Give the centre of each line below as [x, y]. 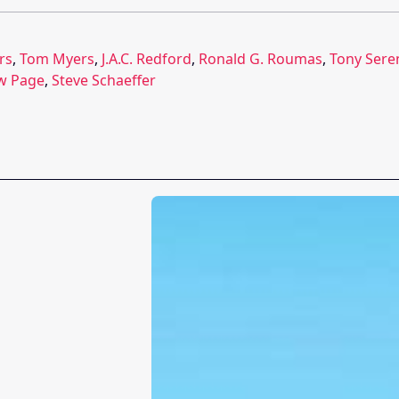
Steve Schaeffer [104, 80]
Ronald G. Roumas [261, 58]
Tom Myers [57, 58]
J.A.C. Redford [147, 58]
